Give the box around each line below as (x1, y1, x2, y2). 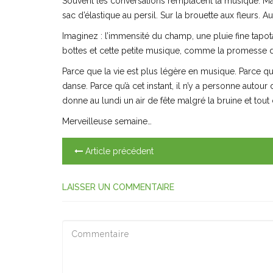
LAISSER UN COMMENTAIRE (62, 182, 174, 192)
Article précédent (83, 146, 154, 156)
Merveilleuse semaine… (62, 116, 152, 126)
